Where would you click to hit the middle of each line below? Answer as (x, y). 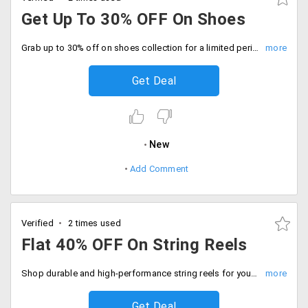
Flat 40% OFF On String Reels (134, 245)
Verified (37, 223)
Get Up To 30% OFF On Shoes (133, 19)
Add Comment (159, 169)
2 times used (93, 223)
